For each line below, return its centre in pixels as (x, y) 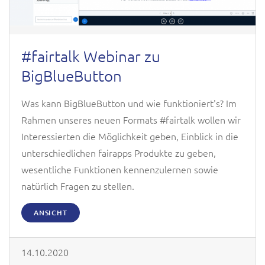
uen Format (129, 119)
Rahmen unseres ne (63, 119)
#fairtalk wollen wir (199, 119)
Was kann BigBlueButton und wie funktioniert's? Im (129, 103)
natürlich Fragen (56, 185)
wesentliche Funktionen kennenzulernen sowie (120, 169)
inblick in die (212, 136)
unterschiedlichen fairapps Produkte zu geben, (119, 152)
